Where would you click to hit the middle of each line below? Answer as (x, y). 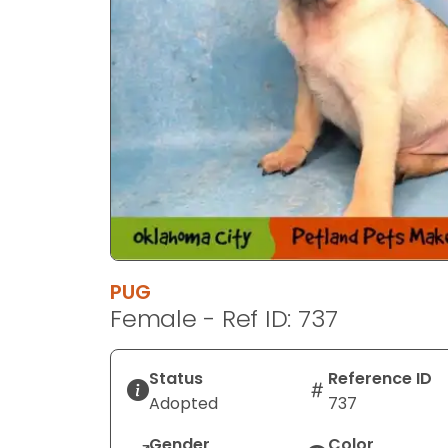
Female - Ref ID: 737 (224, 318)
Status (176, 378)
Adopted (183, 403)
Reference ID (379, 378)
